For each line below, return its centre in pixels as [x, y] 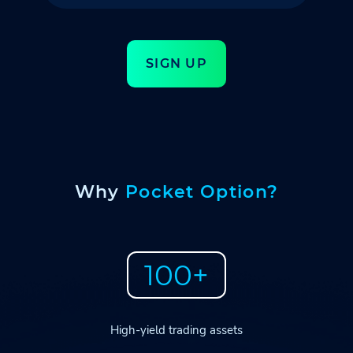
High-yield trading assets [176, 330]
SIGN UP [176, 63]
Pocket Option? [202, 192]
